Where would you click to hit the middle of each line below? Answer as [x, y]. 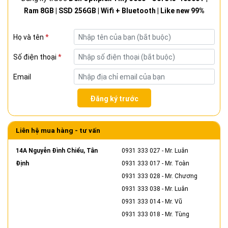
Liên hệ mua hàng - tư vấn [58, 131]
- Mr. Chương [179, 176]
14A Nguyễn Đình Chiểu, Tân [57, 151]
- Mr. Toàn [175, 164]
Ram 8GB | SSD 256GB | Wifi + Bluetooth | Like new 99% [114, 11]
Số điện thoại [36, 57]
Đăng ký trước [114, 99]
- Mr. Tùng [175, 215]
